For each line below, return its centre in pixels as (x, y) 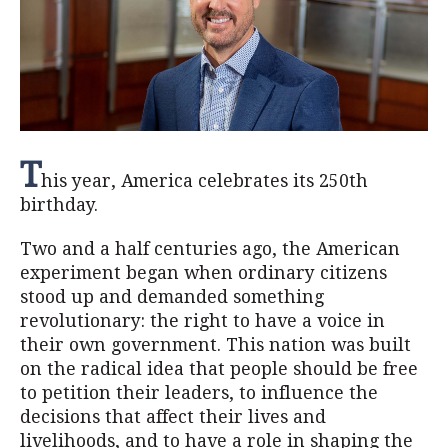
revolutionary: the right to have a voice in (202, 321)
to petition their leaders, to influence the (199, 393)
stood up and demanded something (172, 297)
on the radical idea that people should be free (219, 369)
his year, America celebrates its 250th (204, 181)
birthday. (59, 205)
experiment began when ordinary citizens (203, 273)
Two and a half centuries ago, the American (210, 249)
